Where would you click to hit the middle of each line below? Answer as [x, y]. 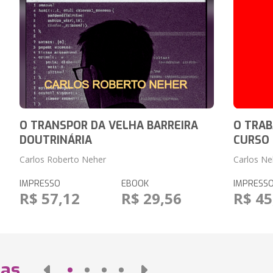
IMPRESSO [40, 184]
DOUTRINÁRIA [55, 140]
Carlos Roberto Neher [62, 159]
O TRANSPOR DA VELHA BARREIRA [108, 126]
